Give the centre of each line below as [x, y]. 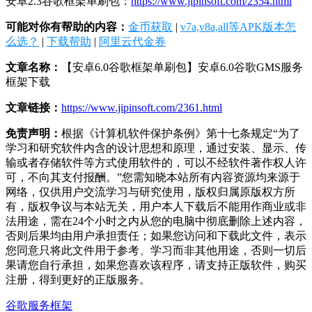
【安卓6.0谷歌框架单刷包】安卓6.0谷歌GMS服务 [182, 67]
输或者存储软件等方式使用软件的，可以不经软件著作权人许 [156, 162]
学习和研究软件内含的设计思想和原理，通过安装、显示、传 [156, 148]
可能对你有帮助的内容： [67, 26]
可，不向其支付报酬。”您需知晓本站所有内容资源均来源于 [153, 177]
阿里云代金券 [132, 41]
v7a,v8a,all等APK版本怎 [238, 26]
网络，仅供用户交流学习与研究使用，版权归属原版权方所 [150, 192]
